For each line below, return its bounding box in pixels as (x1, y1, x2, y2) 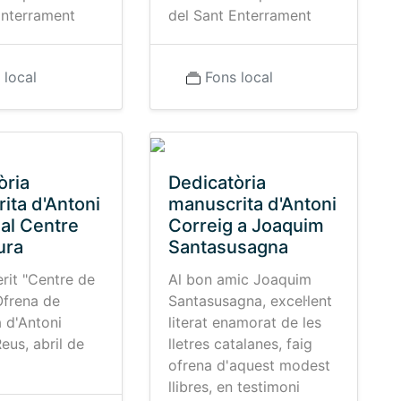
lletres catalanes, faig (167, 335, 312, 353)
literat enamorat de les (167, 313, 321, 331)
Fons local (204, 68, 273, 86)
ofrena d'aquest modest (167, 356, 330, 374)
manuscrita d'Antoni (167, 193, 337, 215)
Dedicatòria (167, 172, 266, 193)
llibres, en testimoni (167, 378, 300, 396)
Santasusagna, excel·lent (167, 292, 332, 310)
